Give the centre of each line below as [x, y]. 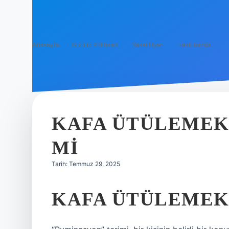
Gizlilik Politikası [96, 45]
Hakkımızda [194, 45]
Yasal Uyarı [148, 45]
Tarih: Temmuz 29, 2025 [86, 164]
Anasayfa [46, 45]
